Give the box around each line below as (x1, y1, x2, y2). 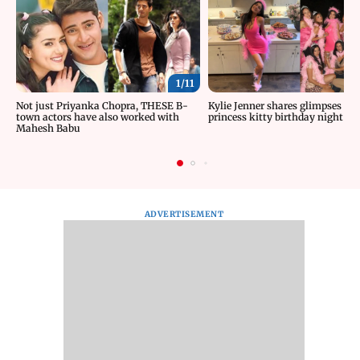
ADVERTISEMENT (144, 208, 224, 219)
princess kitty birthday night (207, 110, 343, 123)
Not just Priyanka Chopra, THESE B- (16, 99, 188, 112)
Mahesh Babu (16, 121, 80, 134)
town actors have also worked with (16, 110, 179, 123)
